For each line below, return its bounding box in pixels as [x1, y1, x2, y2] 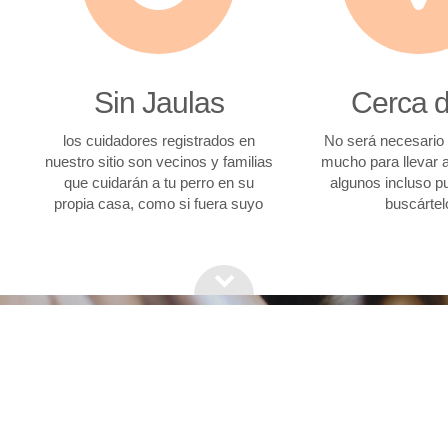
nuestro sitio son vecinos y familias [44, 153, 273, 170]
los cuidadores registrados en [62, 132, 255, 149]
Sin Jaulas [93, 86, 224, 119]
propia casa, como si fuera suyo [54, 195, 264, 212]
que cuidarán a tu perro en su [63, 174, 254, 191]
